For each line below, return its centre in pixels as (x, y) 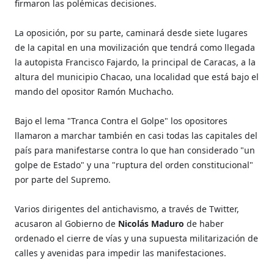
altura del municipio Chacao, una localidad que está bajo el (137, 76)
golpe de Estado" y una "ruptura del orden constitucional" (134, 165)
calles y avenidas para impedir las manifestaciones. (121, 253)
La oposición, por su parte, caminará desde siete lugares (131, 32)
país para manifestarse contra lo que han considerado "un (135, 150)
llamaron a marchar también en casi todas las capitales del (136, 135)
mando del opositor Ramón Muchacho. (94, 91)
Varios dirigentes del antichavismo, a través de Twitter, (127, 209)
